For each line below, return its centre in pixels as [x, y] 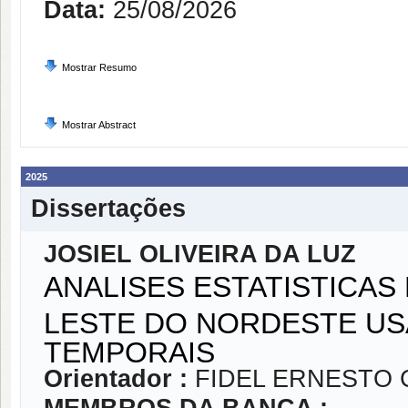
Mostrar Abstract [99, 125]
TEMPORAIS [129, 350]
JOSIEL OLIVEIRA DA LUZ [200, 254]
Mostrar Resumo [99, 67]
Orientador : [119, 379]
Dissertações [108, 209]
